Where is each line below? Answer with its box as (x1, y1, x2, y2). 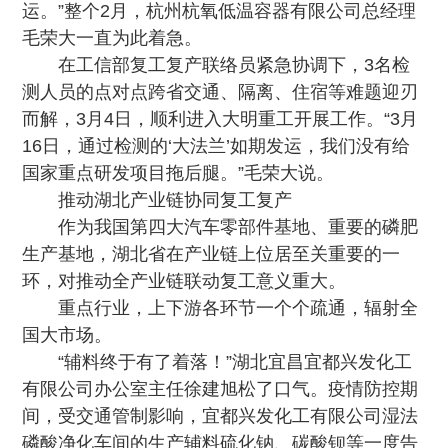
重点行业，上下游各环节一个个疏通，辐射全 (58, 298, 419, 318)
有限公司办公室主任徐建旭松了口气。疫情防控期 (22, 379, 419, 399)
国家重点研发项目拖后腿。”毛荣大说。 (22, 163, 335, 183)
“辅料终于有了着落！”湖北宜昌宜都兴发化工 (58, 352, 413, 372)
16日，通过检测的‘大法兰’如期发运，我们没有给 (22, 136, 411, 156)
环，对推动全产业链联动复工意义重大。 (22, 271, 347, 291)
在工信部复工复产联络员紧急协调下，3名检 (58, 55, 411, 75)
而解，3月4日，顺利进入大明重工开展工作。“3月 (22, 109, 419, 129)
